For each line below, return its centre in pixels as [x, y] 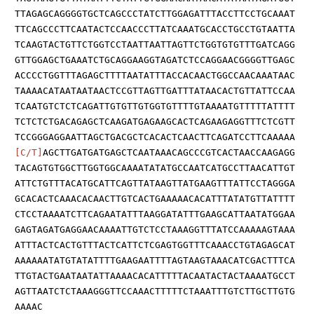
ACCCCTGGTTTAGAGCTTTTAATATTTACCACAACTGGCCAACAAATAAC [155, 76]
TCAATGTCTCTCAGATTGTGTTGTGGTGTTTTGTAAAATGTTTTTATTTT [155, 107]
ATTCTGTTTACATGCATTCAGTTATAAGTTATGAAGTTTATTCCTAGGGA [155, 184]
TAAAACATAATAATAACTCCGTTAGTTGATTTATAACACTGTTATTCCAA [155, 91]
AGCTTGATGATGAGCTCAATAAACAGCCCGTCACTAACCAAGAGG [169, 153]
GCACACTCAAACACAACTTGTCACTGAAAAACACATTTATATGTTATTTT [155, 199]
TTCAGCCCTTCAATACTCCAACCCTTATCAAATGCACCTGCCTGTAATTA [155, 29]
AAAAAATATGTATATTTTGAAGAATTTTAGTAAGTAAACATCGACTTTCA [155, 261]
